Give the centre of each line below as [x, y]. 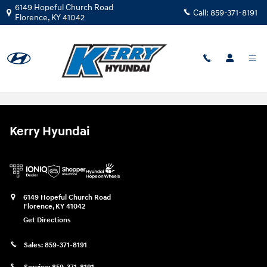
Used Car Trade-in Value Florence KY [117, 82]
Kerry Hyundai [50, 132]
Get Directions [47, 221]
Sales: [34, 246]
